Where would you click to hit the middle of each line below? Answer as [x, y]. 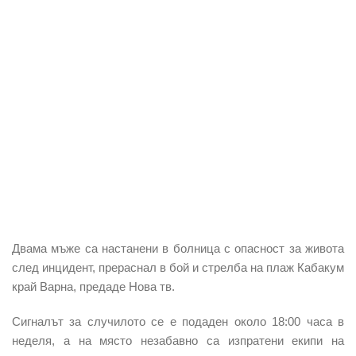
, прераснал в [131, 267]
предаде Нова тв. [127, 286]
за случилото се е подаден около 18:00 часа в [207, 321]
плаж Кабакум [305, 267]
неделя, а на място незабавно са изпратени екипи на [178, 340]
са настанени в [127, 248]
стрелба [226, 267]
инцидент [67, 267]
